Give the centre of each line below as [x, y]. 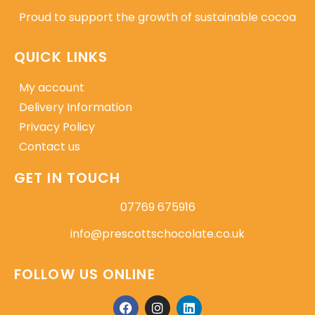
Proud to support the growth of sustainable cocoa [157, 17]
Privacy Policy [57, 127]
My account [52, 88]
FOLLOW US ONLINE [85, 274]
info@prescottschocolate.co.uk [157, 234]
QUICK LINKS [61, 57]
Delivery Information [76, 108]
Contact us [50, 147]
